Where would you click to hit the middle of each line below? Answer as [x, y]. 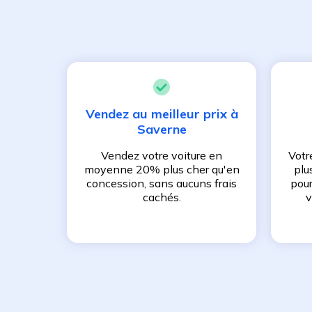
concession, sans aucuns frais [162, 184]
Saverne [162, 130]
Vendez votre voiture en [162, 156]
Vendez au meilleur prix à [162, 114]
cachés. [162, 197]
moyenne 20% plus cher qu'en [162, 170]
